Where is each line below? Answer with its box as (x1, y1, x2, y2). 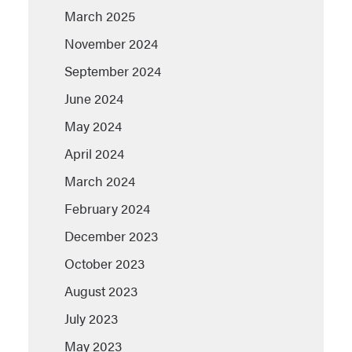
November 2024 (64, 33, 158, 53)
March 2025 (64, 5, 135, 25)
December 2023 (64, 225, 158, 245)
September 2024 (64, 60, 161, 80)
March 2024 (64, 170, 135, 190)
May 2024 (64, 115, 122, 135)
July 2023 (64, 308, 118, 328)
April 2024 (64, 143, 124, 163)
